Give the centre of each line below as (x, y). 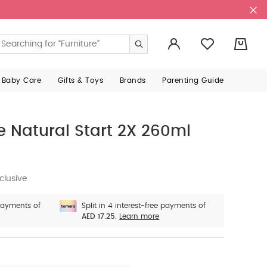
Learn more (139, 216)
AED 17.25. (100, 216)
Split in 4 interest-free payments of (144, 206)
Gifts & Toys (81, 80)
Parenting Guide (193, 80)
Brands (133, 80)
